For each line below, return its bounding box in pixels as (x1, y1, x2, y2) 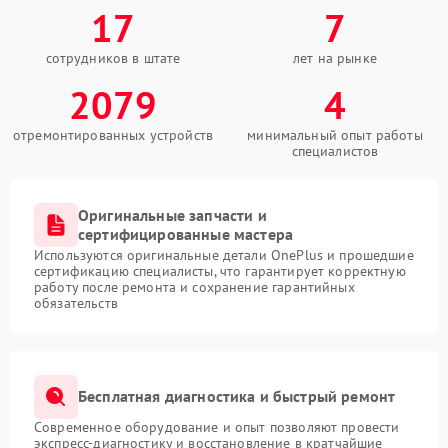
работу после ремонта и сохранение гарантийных (34, 277, 355, 296)
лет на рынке (293, 48, 377, 67)
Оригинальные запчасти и (78, 204, 267, 225)
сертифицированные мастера (78, 223, 294, 244)
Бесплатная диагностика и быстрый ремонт (78, 386, 396, 407)
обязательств (34, 293, 118, 312)
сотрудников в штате (45, 48, 181, 67)
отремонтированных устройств (12, 125, 214, 144)
